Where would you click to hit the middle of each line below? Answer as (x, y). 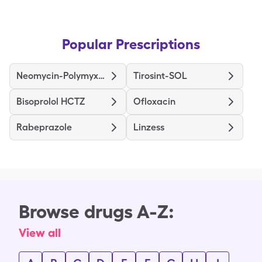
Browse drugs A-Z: (96, 211)
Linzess (149, 127)
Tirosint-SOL (160, 76)
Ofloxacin (154, 101)
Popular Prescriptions (131, 44)
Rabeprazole (44, 127)
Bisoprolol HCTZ (51, 101)
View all (40, 233)
